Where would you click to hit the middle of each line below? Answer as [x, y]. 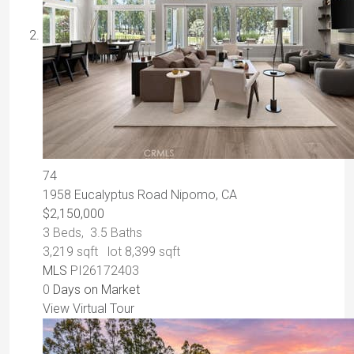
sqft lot [99, 252]
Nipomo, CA [204, 195]
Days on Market [95, 290]
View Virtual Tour [88, 309]
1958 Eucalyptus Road [107, 195]
